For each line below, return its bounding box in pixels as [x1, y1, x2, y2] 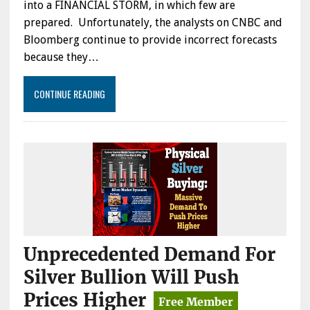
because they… [23, 50, 99, 64]
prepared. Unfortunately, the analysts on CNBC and [23, 15, 282, 29]
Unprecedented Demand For [23, 242, 275, 266]
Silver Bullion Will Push [23, 265, 239, 289]
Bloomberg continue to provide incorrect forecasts [23, 33, 277, 46]
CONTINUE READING [33, 86, 105, 101]
